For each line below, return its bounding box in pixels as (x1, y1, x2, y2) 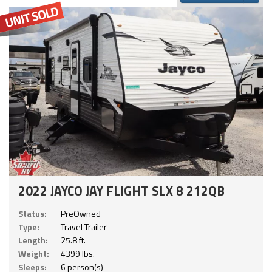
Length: (18, 234, 48, 247)
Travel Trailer (61, 220, 107, 234)
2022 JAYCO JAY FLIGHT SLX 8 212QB (18, 181, 225, 201)
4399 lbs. (61, 247, 95, 260)
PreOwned (61, 207, 101, 220)
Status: (18, 207, 47, 220)
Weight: (18, 247, 49, 260)
